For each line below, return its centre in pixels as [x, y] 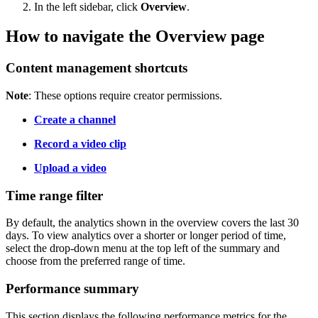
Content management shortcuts [97, 68]
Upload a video [70, 168]
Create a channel [75, 120]
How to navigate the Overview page [135, 37]
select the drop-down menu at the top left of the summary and [143, 248]
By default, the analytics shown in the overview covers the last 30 [152, 223]
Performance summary [72, 289]
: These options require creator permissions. [125, 96]
